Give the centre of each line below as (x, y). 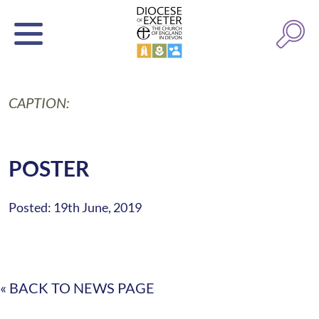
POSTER (49, 168)
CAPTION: (39, 103)
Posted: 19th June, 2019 (75, 207)
